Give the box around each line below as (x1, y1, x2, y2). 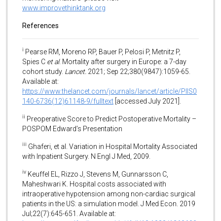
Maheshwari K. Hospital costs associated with (22, 180, 166, 188)
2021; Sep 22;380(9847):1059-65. (86, 67, 190, 75)
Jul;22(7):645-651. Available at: (22, 209, 116, 218)
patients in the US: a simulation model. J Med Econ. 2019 (22, 199, 195, 208)
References (22, 21, 59, 30)
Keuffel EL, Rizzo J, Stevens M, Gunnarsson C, (26, 170, 168, 178)
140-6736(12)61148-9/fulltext (22, 97, 113, 105)
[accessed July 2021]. (113, 97, 181, 105)
